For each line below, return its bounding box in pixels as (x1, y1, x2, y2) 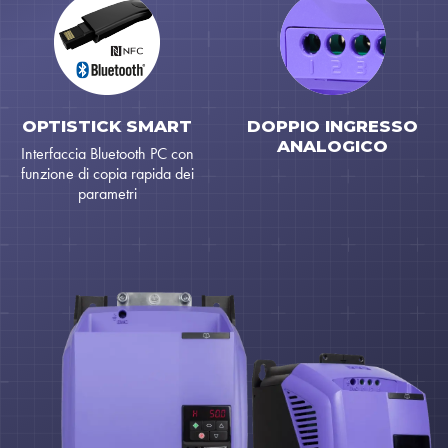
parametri (77, 183, 137, 205)
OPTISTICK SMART (22, 116, 193, 137)
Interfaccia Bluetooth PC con (20, 143, 194, 165)
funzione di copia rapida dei (20, 163, 194, 185)
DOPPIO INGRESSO (247, 116, 419, 137)
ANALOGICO (277, 136, 389, 157)
